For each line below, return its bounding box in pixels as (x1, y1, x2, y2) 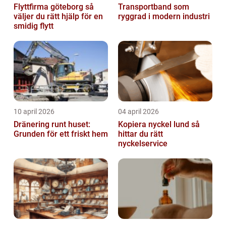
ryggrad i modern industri (118, 12, 210, 22)
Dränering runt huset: (14, 120, 90, 130)
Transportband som (118, 2, 189, 12)
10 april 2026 (14, 107, 54, 116)
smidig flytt (14, 21, 53, 31)
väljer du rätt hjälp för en (14, 12, 103, 22)
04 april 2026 (118, 107, 159, 116)
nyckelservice (118, 139, 167, 149)
